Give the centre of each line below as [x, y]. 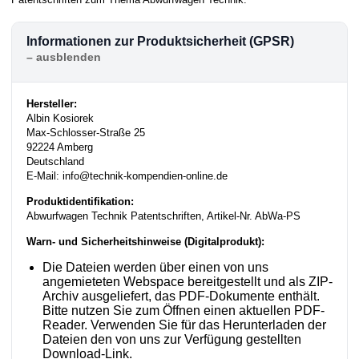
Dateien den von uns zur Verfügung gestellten [172, 339]
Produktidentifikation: [80, 201]
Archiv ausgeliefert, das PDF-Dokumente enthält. [181, 296]
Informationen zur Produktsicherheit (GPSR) [160, 41]
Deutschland [55, 161]
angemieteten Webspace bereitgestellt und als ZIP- [188, 281]
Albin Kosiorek [60, 118]
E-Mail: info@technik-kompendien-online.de [127, 175]
